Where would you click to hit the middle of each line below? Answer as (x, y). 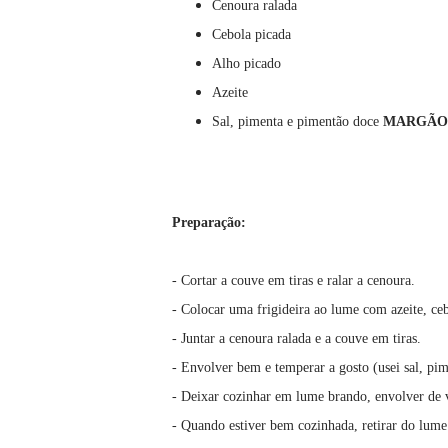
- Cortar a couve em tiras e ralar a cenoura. (293, 281)
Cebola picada (251, 35)
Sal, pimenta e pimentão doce (297, 122)
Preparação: (209, 223)
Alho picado (246, 64)
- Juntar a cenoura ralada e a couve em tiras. (296, 339)
